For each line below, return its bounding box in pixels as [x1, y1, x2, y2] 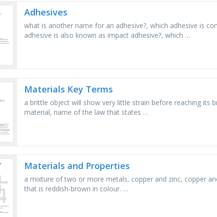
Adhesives [24, 6, 68, 18]
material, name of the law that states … [24, 107, 149, 117]
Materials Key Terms [24, 83, 113, 95]
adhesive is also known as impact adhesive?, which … [24, 31, 191, 40]
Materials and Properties [24, 160, 130, 172]
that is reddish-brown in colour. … [24, 184, 129, 194]
